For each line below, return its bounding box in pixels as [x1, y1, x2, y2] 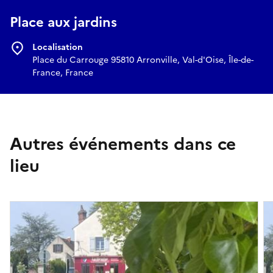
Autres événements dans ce [10, 131, 236, 157]
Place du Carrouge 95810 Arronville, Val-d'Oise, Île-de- [32, 54, 253, 67]
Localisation [32, 41, 83, 54]
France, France [32, 66, 93, 80]
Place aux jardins [10, 12, 117, 33]
